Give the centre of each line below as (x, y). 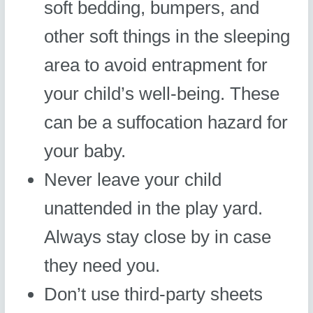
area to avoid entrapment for (156, 65)
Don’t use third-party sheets (154, 294)
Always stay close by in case (158, 237)
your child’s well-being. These (162, 94)
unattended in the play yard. (154, 209)
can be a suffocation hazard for (166, 123)
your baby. (85, 151)
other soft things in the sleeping (167, 37)
